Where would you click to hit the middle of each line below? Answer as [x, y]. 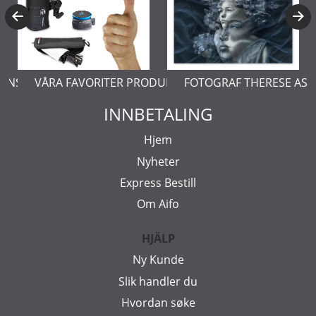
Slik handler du [158, 281]
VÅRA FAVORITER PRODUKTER [114, 83]
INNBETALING [158, 114]
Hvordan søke [158, 302]
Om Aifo [158, 204]
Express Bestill [158, 182]
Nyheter [158, 161]
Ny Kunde [158, 260]
